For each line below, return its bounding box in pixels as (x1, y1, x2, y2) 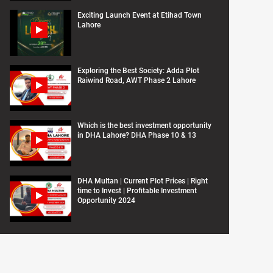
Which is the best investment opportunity (77, 121, 211, 130)
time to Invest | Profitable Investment (77, 186, 197, 195)
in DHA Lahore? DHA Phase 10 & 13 (77, 131, 196, 140)
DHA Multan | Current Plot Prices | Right (77, 177, 208, 185)
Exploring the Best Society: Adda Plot (77, 66, 199, 75)
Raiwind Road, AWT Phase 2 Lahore (77, 76, 196, 85)
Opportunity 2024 (77, 196, 135, 205)
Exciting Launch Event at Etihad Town (77, 10, 202, 19)
